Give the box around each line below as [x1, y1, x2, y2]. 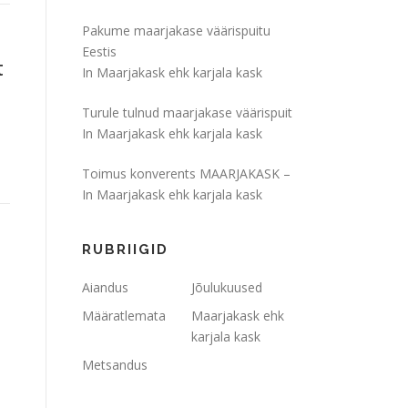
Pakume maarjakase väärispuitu [82, 22, 270, 39]
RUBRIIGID [82, 241, 168, 258]
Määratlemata [82, 307, 166, 324]
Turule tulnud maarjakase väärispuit [82, 104, 292, 121]
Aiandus [82, 279, 128, 296]
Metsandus [82, 356, 148, 373]
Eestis [82, 43, 117, 60]
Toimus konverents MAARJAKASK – [82, 165, 291, 182]
